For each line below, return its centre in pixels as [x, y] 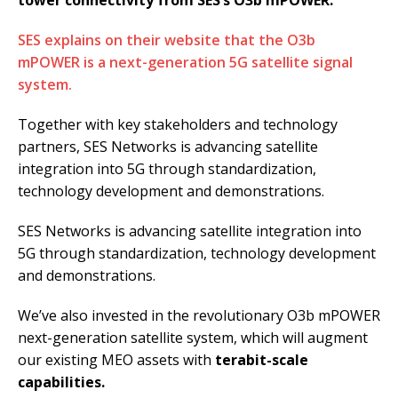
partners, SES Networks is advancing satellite [168, 147]
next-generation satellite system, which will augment [193, 338]
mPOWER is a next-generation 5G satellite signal [185, 63]
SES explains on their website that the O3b [167, 40]
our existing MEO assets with [116, 360]
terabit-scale [262, 360]
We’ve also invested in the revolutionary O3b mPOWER [199, 316]
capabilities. [61, 382]
